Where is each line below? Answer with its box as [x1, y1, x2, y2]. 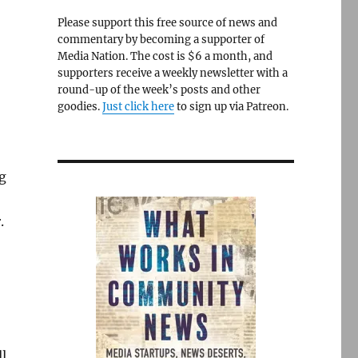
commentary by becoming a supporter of [57, 33, 265, 46]
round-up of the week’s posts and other [57, 83, 261, 97]
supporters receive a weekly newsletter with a [57, 66, 288, 80]
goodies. [57, 100, 102, 113]
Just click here [101, 100, 174, 113]
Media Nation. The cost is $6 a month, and [57, 50, 272, 63]
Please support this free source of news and [57, 16, 277, 30]
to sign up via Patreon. [173, 100, 288, 113]
